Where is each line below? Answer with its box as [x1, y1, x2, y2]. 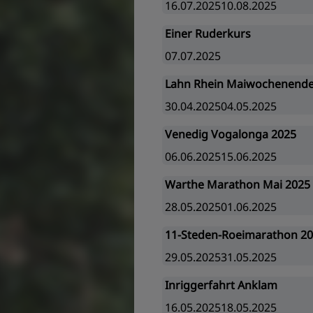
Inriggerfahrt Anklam [165, 277, 277, 293]
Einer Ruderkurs [165, 26, 251, 41]
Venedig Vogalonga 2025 [165, 126, 296, 142]
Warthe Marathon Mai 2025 [165, 177, 310, 192]
